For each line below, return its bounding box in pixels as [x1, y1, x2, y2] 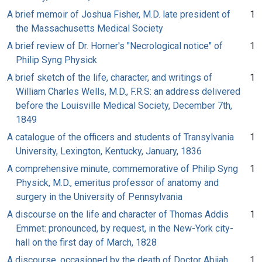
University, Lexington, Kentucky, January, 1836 [16, 145, 202, 157]
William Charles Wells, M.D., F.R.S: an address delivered [16, 85, 240, 97]
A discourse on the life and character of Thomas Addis [7, 208, 229, 220]
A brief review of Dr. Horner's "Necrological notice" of [7, 40, 223, 51]
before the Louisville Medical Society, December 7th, [16, 99, 232, 111]
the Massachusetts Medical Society [16, 22, 163, 34]
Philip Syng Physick [16, 54, 97, 65]
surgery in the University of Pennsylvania [16, 191, 182, 202]
